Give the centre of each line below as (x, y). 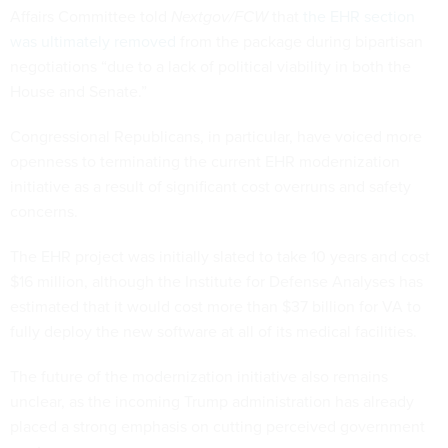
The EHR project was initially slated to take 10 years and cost (220, 256)
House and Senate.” (78, 91)
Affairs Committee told (90, 16)
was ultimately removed (93, 41)
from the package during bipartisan (299, 41)
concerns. (46, 211)
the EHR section (359, 16)
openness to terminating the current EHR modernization (205, 161)
